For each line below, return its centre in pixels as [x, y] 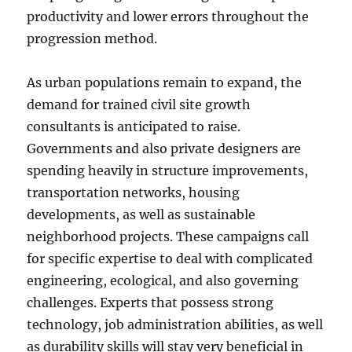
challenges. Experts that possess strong [150, 302]
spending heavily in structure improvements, [168, 170]
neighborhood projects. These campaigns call [168, 236]
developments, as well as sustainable [141, 214]
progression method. [92, 38]
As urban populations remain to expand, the [165, 82]
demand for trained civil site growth [139, 104]
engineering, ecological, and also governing [163, 280]
